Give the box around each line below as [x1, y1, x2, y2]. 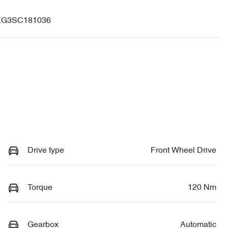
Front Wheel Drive [151, 146, 216, 155]
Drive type [27, 146, 64, 155]
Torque [27, 183, 52, 192]
